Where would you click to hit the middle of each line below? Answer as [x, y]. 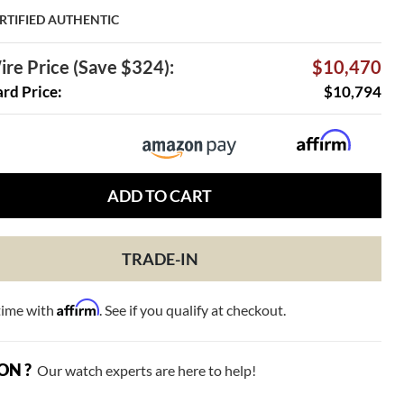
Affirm [78, 307]
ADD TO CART [160, 195]
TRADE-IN [160, 258]
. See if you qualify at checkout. [192, 309]
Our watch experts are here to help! [143, 370]
